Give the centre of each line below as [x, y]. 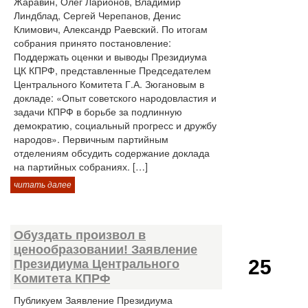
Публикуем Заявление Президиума [93, 300]
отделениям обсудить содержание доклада [112, 153]
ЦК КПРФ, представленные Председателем [112, 70]
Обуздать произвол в [80, 235]
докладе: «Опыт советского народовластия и [115, 98]
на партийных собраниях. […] [81, 166]
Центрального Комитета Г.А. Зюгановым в [109, 84]
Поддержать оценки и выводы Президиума [110, 56]
